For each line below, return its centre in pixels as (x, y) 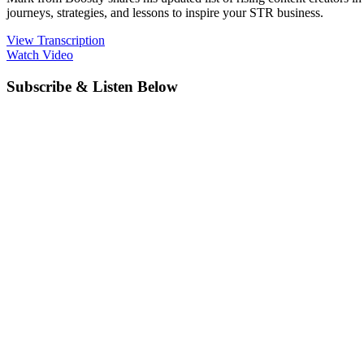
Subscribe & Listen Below (92, 86)
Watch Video (40, 54)
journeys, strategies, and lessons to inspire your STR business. (165, 12)
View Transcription (56, 40)
